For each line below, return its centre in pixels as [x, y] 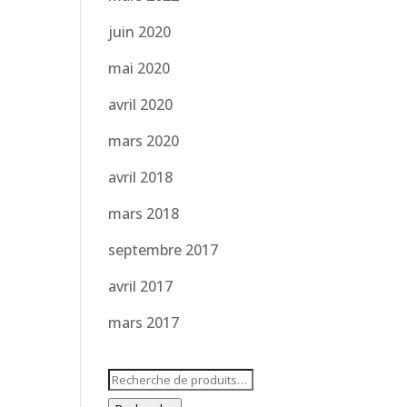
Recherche [144, 378]
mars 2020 [144, 141]
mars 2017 [144, 323]
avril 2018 [141, 177]
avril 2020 [141, 104]
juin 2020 [140, 32]
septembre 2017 [164, 250]
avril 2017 [141, 286]
